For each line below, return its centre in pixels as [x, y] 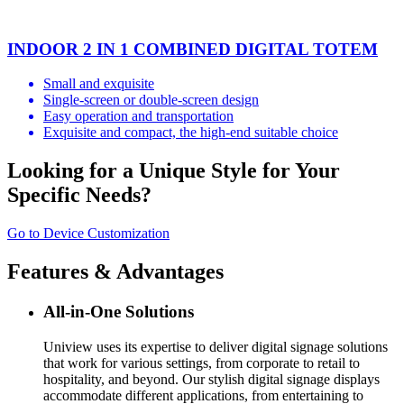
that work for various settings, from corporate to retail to [202, 363]
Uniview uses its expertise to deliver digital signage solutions [216, 346]
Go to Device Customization [88, 234]
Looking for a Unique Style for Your [174, 171]
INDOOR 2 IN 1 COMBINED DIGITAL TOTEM [193, 49]
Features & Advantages [115, 272]
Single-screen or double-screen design [151, 100]
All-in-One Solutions [119, 311]
